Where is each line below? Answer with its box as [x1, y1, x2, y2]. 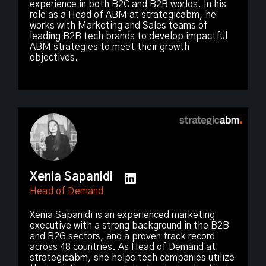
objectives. [30, 52, 78, 62]
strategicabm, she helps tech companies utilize [30, 252, 235, 262]
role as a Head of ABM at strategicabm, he [30, 9, 216, 20]
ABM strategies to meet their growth [30, 42, 189, 52]
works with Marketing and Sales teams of [30, 20, 208, 30]
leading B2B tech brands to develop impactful [30, 31, 227, 41]
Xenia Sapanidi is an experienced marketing [30, 210, 215, 220]
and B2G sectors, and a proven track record [30, 231, 215, 241]
